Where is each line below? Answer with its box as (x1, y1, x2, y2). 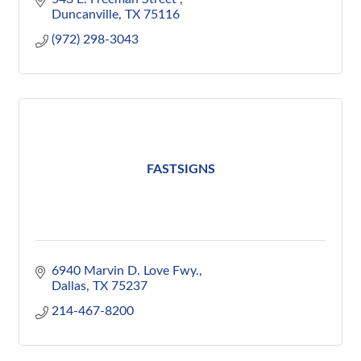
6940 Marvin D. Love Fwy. (52, 264, 199, 277)
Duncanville (52, 8, 118, 21)
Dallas (52, 280, 86, 293)
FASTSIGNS (146, 163, 215, 176)
